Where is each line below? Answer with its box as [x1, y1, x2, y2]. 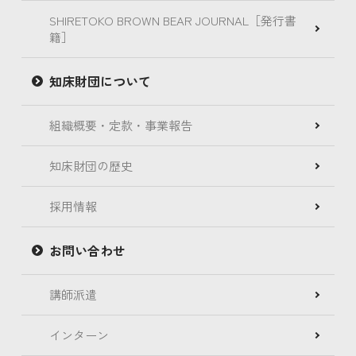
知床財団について [48, 71, 151, 91]
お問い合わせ [48, 240, 126, 260]
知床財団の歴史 [48, 157, 133, 174]
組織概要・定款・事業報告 [48, 116, 192, 133]
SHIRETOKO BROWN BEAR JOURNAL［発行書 [48, 11, 296, 29]
